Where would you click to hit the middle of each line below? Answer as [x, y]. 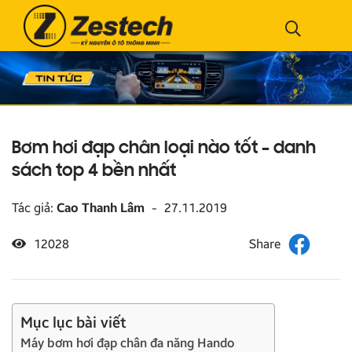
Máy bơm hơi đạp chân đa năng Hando [127, 343]
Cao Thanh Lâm [101, 207]
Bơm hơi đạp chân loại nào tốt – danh [164, 148]
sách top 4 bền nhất [94, 171]
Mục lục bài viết [73, 322]
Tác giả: [34, 207]
